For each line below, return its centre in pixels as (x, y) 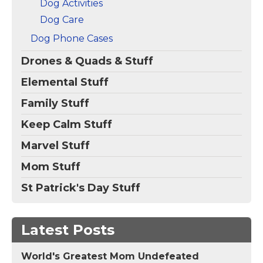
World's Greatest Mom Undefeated (110, 256)
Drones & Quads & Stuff (87, 61)
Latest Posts (68, 230)
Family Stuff (55, 103)
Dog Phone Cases (72, 38)
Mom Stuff (51, 166)
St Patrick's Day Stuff (81, 188)
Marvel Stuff (55, 145)
